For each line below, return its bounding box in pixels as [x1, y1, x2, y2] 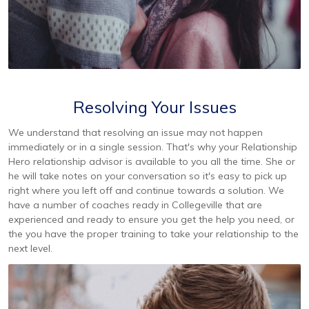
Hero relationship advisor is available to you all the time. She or [8, 154, 295, 168]
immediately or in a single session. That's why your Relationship [8, 140, 297, 153]
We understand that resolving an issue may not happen [8, 126, 263, 139]
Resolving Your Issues [72, 96, 237, 117]
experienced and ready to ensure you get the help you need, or [8, 212, 295, 226]
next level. [8, 241, 52, 255]
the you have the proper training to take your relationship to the [8, 227, 299, 240]
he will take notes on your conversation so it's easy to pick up [8, 169, 287, 182]
